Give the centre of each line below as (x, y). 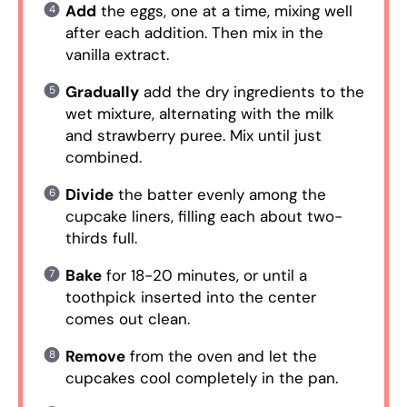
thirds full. (101, 238)
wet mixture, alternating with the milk (199, 113)
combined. (103, 157)
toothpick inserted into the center (190, 297)
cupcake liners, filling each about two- (203, 216)
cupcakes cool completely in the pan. (201, 377)
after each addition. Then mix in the (194, 32)
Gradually (102, 91)
